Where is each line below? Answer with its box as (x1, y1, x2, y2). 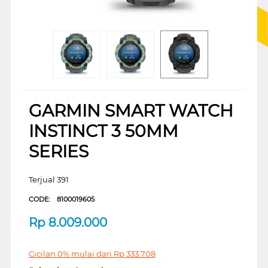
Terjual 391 (28, 174, 69, 184)
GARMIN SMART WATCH (28, 100, 233, 121)
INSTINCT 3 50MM (28, 120, 178, 141)
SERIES (28, 141, 89, 162)
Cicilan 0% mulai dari (28, 248, 114, 258)
